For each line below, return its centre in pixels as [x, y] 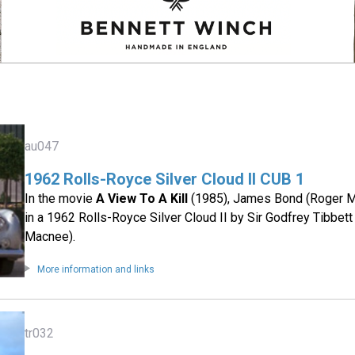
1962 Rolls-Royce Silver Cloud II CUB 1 [165, 179]
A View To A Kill [142, 199]
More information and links [96, 270]
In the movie [61, 199]
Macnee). [50, 237]
